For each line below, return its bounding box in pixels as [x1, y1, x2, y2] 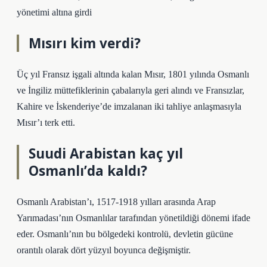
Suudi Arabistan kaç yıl [29, 144, 183, 163]
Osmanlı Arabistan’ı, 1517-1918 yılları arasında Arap [17, 197, 216, 207]
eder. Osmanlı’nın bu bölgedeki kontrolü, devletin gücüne [17, 229, 233, 239]
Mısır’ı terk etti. [17, 117, 75, 128]
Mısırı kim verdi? [29, 34, 141, 52]
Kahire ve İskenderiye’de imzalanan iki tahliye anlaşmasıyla [17, 101, 241, 111]
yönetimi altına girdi [17, 7, 92, 17]
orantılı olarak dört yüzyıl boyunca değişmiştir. [17, 245, 191, 255]
